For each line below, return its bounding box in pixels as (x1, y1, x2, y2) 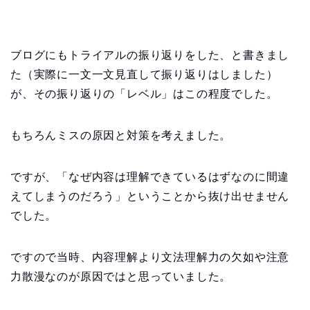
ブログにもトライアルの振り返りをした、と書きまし (10, 48, 290, 61)
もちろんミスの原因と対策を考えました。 (10, 129, 232, 141)
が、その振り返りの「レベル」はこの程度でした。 (10, 87, 278, 100)
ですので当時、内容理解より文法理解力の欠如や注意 (10, 250, 290, 263)
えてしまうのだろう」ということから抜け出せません (10, 190, 290, 202)
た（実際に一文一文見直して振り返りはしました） (10, 68, 278, 80)
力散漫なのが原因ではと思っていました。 (10, 270, 232, 282)
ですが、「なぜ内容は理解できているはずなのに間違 (10, 170, 290, 183)
